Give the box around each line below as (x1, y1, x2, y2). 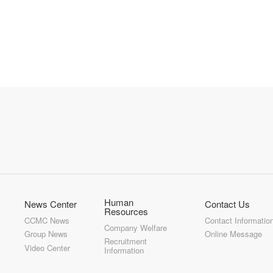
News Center (24, 197, 77, 210)
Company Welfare (104, 221, 168, 233)
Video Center (24, 241, 71, 253)
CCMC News (24, 214, 70, 226)
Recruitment (104, 235, 147, 247)
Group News (24, 228, 68, 240)
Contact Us (205, 197, 250, 210)
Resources (104, 204, 149, 218)
